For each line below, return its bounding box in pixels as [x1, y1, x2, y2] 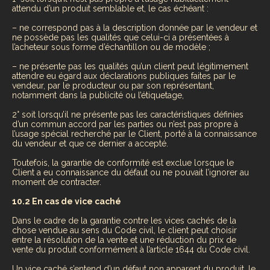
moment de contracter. [12, 177, 101, 187]
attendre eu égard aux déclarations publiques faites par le [12, 71, 236, 81]
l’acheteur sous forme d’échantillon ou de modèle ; [12, 42, 210, 52]
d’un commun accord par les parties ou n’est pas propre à [12, 119, 238, 129]
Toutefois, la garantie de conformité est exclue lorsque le [12, 157, 234, 168]
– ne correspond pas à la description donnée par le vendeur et [12, 22, 257, 33]
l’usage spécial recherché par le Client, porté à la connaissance [12, 128, 257, 139]
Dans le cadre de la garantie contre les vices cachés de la [12, 215, 236, 225]
